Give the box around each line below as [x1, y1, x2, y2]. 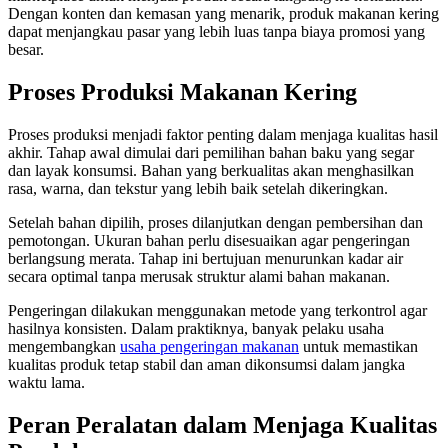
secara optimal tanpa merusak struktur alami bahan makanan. [8, 267, 390, 285]
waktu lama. [8, 373, 85, 391]
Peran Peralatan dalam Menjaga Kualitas [8, 411, 437, 438]
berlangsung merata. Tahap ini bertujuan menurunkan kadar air [8, 249, 403, 267]
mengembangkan [8, 337, 120, 355]
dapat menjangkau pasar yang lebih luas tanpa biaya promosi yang [8, 22, 425, 40]
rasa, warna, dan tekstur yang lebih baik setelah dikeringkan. [8, 179, 388, 197]
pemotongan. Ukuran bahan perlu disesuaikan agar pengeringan [8, 231, 410, 249]
